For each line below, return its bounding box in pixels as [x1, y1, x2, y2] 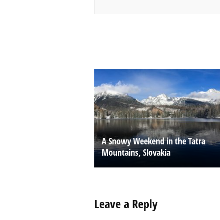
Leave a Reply [94, 195, 158, 212]
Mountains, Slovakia [102, 146, 170, 158]
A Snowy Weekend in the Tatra [102, 135, 205, 147]
